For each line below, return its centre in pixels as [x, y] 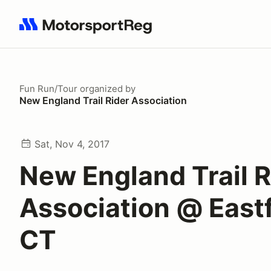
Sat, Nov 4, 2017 [72, 144]
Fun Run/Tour [48, 89]
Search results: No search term [89, 31]
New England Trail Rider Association [103, 100]
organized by [106, 89]
